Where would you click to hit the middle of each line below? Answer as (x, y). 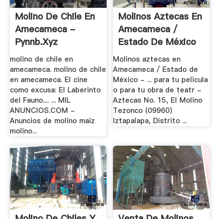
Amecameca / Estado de (156, 69)
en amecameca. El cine (48, 79)
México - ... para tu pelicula (161, 79)
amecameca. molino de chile (58, 69)
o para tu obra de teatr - (157, 90)
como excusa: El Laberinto (55, 90)
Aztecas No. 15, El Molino (158, 100)
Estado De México (157, 42)
